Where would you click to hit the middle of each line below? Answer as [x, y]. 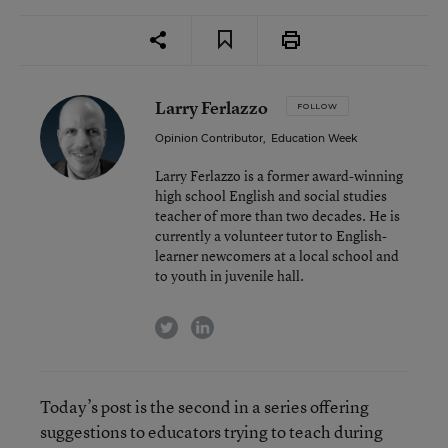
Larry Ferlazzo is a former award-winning [279, 175]
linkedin [240, 322]
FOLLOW [317, 105]
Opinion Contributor [209, 138]
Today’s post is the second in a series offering [204, 406]
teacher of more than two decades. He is [277, 215]
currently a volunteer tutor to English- [271, 235]
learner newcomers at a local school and [277, 255]
